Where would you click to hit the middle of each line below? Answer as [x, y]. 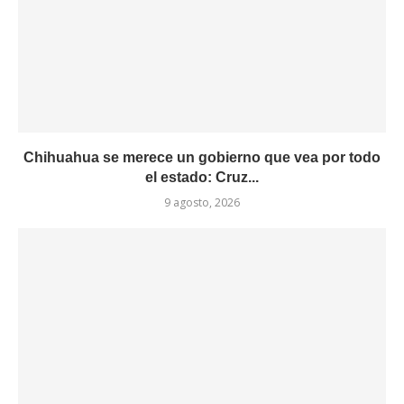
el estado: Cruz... [202, 177]
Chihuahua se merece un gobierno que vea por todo [202, 157]
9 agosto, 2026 [202, 202]
